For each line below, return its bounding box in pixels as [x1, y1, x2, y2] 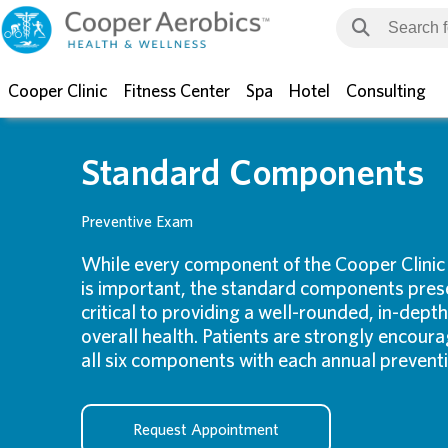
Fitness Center [124, 83, 230, 102]
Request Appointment [132, 421, 279, 438]
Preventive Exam [80, 214, 193, 231]
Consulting [346, 83, 426, 102]
